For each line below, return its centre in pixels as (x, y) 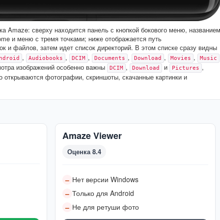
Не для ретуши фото (106, 206)
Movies (181, 58)
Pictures (186, 68)
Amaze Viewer (92, 135)
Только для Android (103, 193)
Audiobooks (46, 58)
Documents (110, 58)
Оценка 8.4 (84, 151)
